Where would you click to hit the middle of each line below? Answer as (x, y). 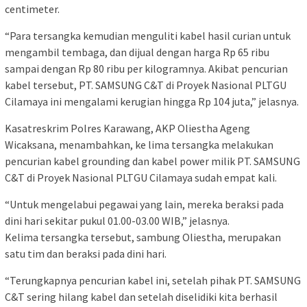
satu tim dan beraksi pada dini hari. (86, 253)
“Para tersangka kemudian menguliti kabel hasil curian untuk (148, 35)
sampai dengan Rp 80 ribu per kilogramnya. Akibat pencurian (146, 68)
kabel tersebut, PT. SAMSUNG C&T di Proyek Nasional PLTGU (146, 85)
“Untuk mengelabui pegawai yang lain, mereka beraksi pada (144, 204)
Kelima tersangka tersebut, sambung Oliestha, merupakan (143, 237)
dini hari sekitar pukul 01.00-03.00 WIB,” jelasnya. (117, 220)
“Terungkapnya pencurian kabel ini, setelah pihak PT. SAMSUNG (153, 280)
